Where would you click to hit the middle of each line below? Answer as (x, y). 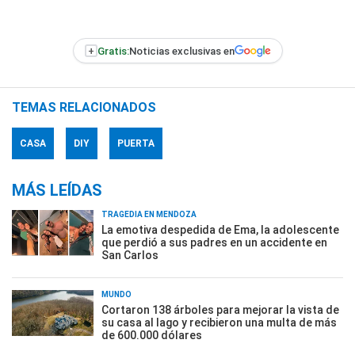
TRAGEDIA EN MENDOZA (149, 214)
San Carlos (130, 255)
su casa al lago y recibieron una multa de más (219, 323)
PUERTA (136, 143)
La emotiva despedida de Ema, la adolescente (220, 230)
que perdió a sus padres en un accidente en (214, 242)
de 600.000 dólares (152, 335)
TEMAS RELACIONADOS (84, 107)
